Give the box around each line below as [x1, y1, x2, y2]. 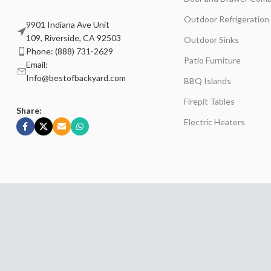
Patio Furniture [184, 55, 241, 65]
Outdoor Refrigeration [184, 14, 270, 24]
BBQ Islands [184, 76, 232, 86]
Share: [16, 105, 42, 116]
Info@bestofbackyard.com [25, 73, 126, 83]
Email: [25, 59, 48, 70]
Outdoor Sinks [184, 34, 240, 45]
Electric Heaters [184, 117, 246, 127]
